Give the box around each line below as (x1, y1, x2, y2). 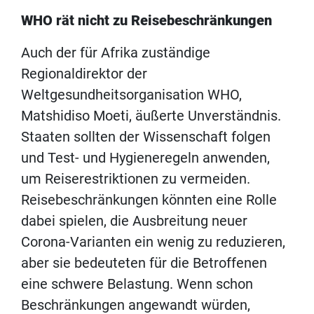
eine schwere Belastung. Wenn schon (21, 275, 253, 292)
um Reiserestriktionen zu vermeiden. (21, 170, 250, 187)
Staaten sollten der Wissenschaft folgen (21, 128, 271, 145)
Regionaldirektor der (21, 64, 147, 82)
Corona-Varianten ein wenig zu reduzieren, (21, 233, 285, 250)
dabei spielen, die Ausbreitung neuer (21, 212, 247, 229)
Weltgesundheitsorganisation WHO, (21, 86, 242, 103)
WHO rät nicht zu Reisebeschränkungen (21, 11, 272, 29)
